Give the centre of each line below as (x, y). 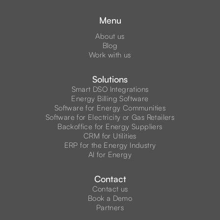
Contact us (110, 189)
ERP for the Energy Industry (110, 145)
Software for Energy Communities (110, 108)
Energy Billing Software (110, 99)
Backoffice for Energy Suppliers (110, 127)
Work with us (110, 55)
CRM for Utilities (110, 136)
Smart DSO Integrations (110, 89)
